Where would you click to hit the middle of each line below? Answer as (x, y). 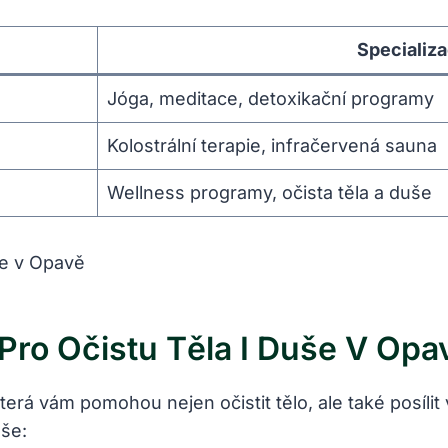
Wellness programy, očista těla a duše (269, 193)
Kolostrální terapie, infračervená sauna (272, 146)
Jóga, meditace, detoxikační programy (270, 99)
